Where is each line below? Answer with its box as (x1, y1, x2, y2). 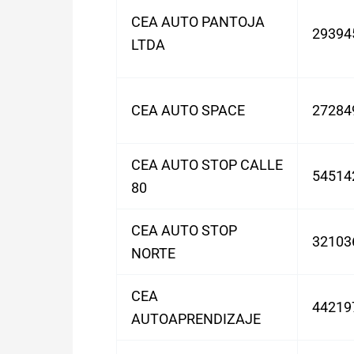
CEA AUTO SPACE (131, 102, 245, 119)
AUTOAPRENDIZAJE (131, 311, 261, 327)
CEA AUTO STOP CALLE (131, 156, 283, 173)
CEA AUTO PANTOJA (131, 13, 265, 30)
